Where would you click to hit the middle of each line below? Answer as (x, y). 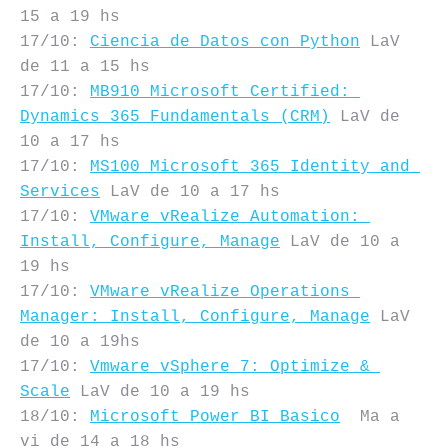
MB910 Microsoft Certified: (220, 92)
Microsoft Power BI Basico (215, 417)
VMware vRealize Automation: (225, 217)
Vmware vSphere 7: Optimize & (230, 367)
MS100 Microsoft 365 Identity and (250, 167)
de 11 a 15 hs (85, 67)
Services (60, 192)
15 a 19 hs (70, 17)
